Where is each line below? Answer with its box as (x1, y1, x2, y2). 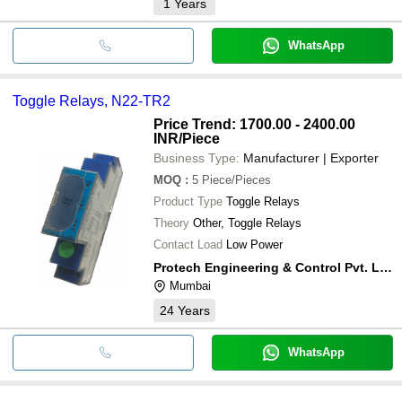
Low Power (226, 237, 283, 251)
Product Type (153, 194, 223, 208)
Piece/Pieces (202, 172, 271, 187)
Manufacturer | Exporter (243, 150, 379, 165)
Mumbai (170, 278, 211, 293)
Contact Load (153, 237, 223, 251)
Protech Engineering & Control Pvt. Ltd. (380, 259, 392, 275)
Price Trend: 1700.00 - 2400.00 (153, 116, 355, 132)
